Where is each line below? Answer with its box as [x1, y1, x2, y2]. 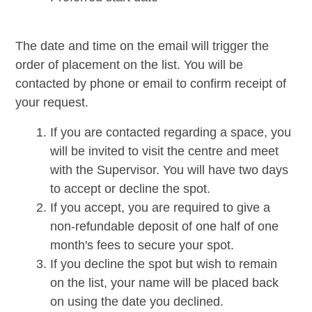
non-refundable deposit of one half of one [49, 219, 279, 233]
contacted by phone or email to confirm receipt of [15, 76, 286, 91]
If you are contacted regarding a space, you [49, 125, 291, 139]
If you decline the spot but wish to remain [49, 256, 277, 271]
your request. [15, 95, 88, 109]
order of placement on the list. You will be [15, 57, 243, 72]
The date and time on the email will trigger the [15, 38, 269, 53]
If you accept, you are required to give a [49, 200, 270, 214]
